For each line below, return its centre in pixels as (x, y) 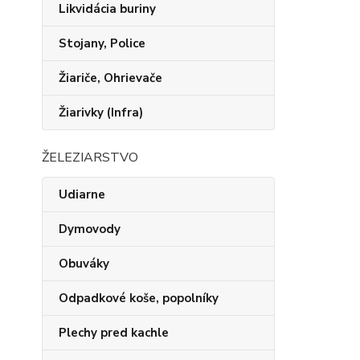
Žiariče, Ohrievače (110, 78)
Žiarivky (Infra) (101, 112)
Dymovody (90, 229)
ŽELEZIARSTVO (90, 157)
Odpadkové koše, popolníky (139, 298)
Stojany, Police (102, 43)
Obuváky (84, 264)
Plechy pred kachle (114, 333)
